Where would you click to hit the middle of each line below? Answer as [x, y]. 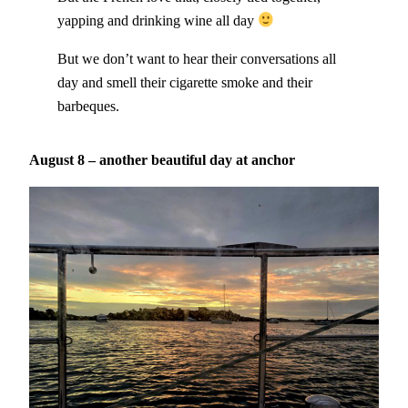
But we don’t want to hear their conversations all [196, 59]
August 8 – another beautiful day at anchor [162, 159]
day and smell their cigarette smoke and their [184, 83]
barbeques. [88, 107]
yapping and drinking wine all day [157, 20]
